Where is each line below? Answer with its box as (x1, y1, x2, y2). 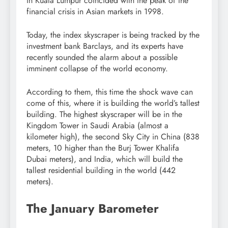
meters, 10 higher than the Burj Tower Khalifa (26, 142, 179, 154)
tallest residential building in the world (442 (26, 164, 176, 177)
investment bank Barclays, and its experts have (26, 40, 183, 52)
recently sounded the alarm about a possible (26, 51, 178, 64)
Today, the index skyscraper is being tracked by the (26, 29, 199, 41)
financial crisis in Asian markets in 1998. (26, 6, 164, 18)
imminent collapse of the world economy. (26, 63, 168, 75)
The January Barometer (26, 199, 159, 218)
